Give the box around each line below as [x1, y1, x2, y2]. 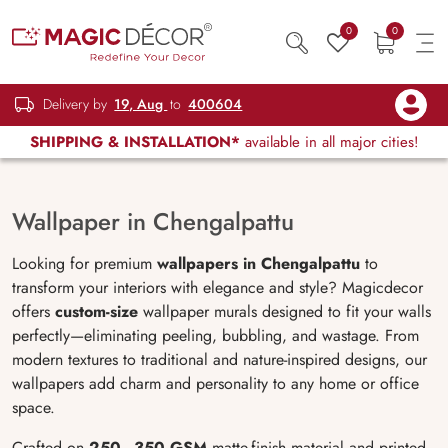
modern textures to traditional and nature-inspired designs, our [12, 348, 427, 371]
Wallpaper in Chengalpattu [12, 204, 294, 239]
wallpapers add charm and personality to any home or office [12, 372, 419, 395]
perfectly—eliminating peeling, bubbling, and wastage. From [12, 324, 419, 347]
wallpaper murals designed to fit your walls [138, 300, 431, 323]
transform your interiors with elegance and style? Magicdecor [12, 276, 423, 299]
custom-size [55, 300, 138, 323]
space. [12, 396, 55, 419]
